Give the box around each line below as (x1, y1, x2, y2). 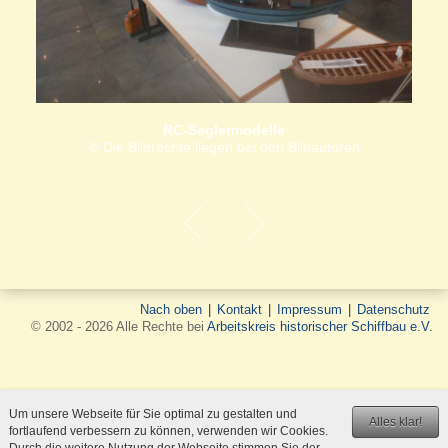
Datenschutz (357, 302, 430, 318)
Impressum (277, 302, 342, 318)
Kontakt (217, 302, 262, 318)
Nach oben (140, 302, 202, 318)
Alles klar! (369, 416, 423, 428)
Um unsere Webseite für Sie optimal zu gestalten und (8, 408, 297, 420)
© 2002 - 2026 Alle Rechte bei (31, 319, 207, 335)
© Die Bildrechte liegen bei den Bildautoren (88, 139, 360, 156)
